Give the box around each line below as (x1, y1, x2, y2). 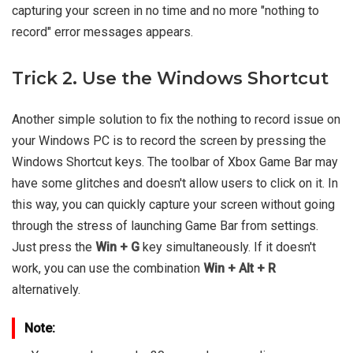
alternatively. (12, 282, 80, 298)
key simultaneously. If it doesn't (139, 240, 316, 255)
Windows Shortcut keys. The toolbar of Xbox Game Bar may (12, 154, 338, 170)
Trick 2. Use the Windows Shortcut (12, 68, 329, 90)
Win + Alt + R (203, 261, 276, 277)
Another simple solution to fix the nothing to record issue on (12, 112, 340, 128)
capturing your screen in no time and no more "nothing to (12, 3, 319, 19)
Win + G (95, 240, 139, 255)
